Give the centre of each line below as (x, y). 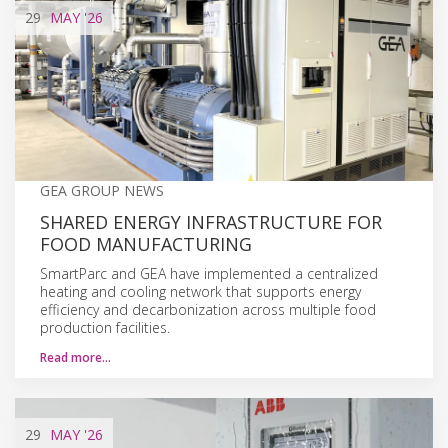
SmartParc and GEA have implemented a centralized (209, 273)
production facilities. (105, 327)
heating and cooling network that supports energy (200, 291)
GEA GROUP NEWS (102, 190)
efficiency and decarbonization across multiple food (208, 309)
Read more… (75, 357)
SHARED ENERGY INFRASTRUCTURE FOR (211, 221)
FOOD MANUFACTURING (146, 243)
